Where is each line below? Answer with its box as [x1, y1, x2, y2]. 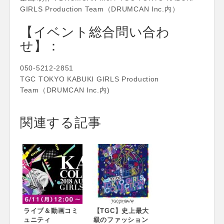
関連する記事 [20, 113, 101, 130]
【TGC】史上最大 [93, 206, 149, 214]
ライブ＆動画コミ [23, 206, 78, 214]
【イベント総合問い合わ [20, 23, 170, 39]
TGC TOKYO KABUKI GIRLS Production [20, 74, 159, 83]
